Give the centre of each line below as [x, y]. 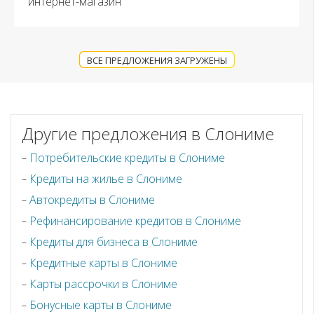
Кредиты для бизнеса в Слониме [114, 241]
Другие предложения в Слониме [148, 133]
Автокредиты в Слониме [92, 199]
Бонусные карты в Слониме [101, 305]
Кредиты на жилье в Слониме [106, 178]
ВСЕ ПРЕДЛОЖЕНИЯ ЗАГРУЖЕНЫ [157, 60]
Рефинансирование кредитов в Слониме [135, 220]
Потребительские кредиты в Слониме [127, 157]
